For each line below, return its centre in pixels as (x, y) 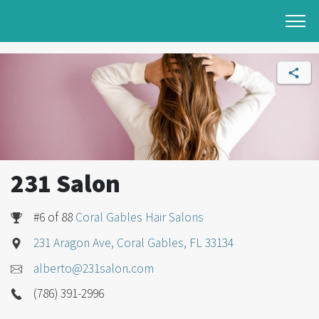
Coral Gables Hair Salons (140, 218)
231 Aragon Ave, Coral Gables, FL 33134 (134, 242)
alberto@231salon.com (94, 268)
